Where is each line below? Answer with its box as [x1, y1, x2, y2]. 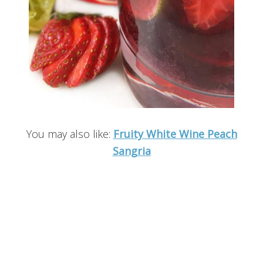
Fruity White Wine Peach [113, 126, 237, 141]
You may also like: [26, 126, 113, 141]
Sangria [112, 143, 151, 158]
